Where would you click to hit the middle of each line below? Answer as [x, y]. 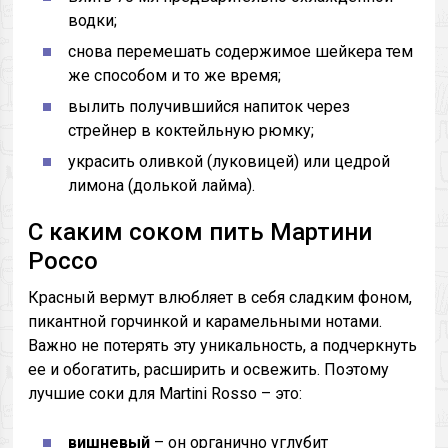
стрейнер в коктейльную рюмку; [191, 130]
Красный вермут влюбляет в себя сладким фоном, [220, 297]
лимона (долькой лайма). [162, 185]
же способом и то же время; [175, 75]
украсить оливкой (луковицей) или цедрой [229, 161]
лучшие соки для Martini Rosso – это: [165, 393]
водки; [93, 20]
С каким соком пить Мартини [200, 232]
